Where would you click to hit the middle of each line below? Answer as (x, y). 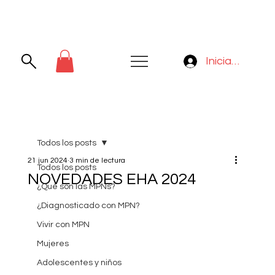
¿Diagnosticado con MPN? (88, 206)
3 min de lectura (97, 161)
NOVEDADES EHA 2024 (111, 180)
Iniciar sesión (238, 61)
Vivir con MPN (63, 225)
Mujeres (52, 244)
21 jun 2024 (47, 161)
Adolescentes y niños (79, 263)
